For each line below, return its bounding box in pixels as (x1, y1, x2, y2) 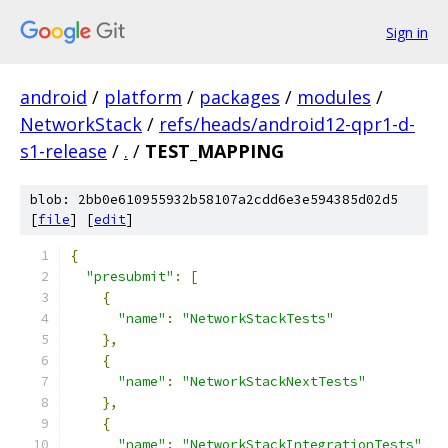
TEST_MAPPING (145, 139, 284, 163)
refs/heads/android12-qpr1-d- (159, 112, 415, 136)
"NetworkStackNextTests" (182, 373, 366, 390)
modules (297, 85, 371, 109)
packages (199, 85, 280, 109)
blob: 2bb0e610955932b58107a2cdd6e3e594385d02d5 (30, 191, 398, 208)
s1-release (20, 139, 107, 163)
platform (104, 85, 182, 109)
